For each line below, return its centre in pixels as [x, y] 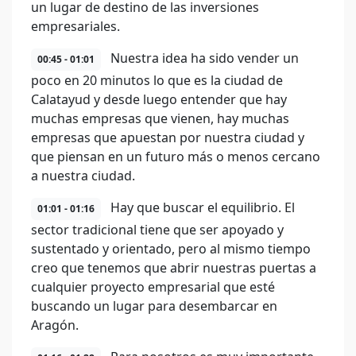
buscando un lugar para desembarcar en [154, 306]
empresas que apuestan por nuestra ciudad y [168, 137]
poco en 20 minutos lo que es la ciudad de [157, 80]
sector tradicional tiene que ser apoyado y [157, 230]
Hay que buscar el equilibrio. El [201, 207]
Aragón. [55, 325]
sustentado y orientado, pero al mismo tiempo [171, 249]
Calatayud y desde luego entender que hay [159, 99]
